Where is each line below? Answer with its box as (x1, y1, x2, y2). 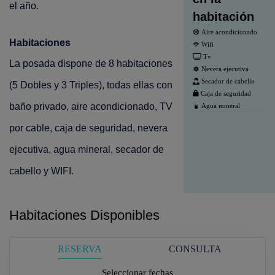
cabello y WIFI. (9, 165, 76, 176)
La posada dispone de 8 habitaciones (9, 58, 172, 69)
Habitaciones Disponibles (9, 207, 160, 223)
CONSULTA (169, 244, 222, 255)
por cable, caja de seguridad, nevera (9, 122, 168, 133)
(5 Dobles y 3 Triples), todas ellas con (9, 79, 172, 90)
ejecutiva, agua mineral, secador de (9, 144, 164, 155)
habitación (192, 9, 254, 23)
